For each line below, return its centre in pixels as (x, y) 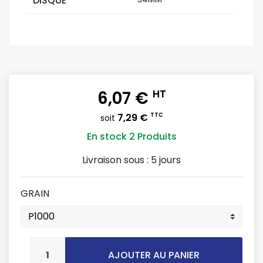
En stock (107, 136)
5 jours (166, 160)
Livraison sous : (117, 160)
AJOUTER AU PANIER (154, 255)
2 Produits (153, 136)
